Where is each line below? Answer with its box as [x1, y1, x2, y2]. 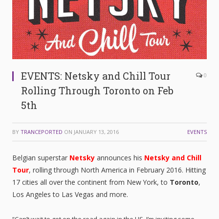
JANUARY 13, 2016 [74, 128, 119, 136]
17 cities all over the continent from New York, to [12, 177, 170, 187]
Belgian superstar [12, 153, 69, 163]
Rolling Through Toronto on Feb [21, 84, 174, 97]
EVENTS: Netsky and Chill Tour [21, 69, 171, 83]
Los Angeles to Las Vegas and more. [12, 190, 128, 199]
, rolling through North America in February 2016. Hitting [29, 165, 206, 175]
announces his [95, 153, 144, 163]
